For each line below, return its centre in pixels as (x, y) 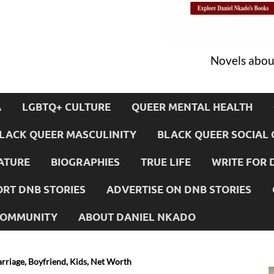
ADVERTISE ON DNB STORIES (179, 189)
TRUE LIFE (166, 161)
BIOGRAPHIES (85, 161)
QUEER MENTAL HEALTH (192, 106)
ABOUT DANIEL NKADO (137, 217)
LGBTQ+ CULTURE (66, 106)
